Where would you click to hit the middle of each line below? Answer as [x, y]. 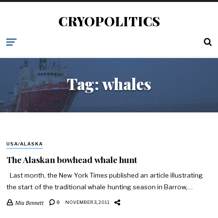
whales [127, 84]
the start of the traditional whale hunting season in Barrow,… [100, 187]
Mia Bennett [29, 202]
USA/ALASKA [25, 144]
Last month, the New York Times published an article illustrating [105, 175]
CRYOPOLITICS [109, 21]
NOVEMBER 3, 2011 [87, 202]
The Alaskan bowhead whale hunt [72, 159]
